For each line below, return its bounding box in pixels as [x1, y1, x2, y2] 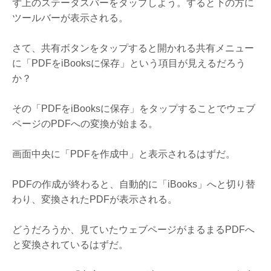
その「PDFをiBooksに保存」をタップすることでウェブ [12, 103, 255, 114]
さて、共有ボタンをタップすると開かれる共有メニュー [12, 42, 254, 53]
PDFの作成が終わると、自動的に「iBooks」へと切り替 [12, 178, 255, 189]
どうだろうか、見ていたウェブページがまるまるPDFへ [12, 224, 255, 235]
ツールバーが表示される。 [12, 12, 128, 23]
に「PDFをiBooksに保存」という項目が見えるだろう [12, 57, 246, 68]
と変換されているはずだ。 [12, 239, 128, 250]
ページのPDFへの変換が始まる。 [12, 118, 158, 129]
